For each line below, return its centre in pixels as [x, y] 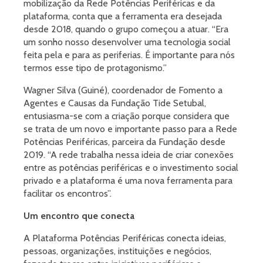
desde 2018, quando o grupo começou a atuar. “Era [126, 29]
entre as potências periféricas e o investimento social [131, 168]
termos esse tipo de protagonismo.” [95, 68]
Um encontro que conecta [79, 216]
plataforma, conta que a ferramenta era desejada [123, 16]
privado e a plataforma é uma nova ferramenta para [128, 181]
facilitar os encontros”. [68, 194]
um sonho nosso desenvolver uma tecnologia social [127, 42]
